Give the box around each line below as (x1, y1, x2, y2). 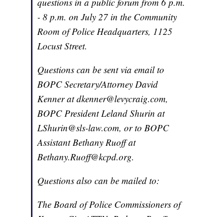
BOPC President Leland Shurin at (37, 107, 165, 120)
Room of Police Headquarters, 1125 (37, 25, 173, 38)
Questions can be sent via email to (37, 63, 165, 76)
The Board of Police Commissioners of (37, 198, 181, 211)
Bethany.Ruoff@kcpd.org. (37, 151, 135, 163)
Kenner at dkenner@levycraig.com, (37, 93, 169, 105)
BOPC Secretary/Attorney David (37, 78, 158, 91)
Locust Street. (37, 40, 91, 52)
